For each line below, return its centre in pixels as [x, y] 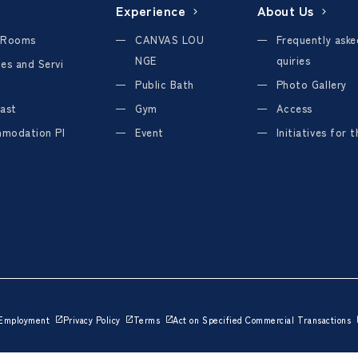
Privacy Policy [91, 319]
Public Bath [165, 85]
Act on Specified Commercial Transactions [262, 319]
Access [294, 109]
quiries [293, 61]
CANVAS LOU [170, 40]
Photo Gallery [311, 85]
